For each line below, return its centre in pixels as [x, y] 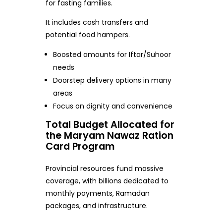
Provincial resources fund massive [104, 169]
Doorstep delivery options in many [112, 80]
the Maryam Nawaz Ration [109, 135]
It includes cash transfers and [97, 22]
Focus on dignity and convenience [113, 106]
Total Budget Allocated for [110, 124]
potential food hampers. [87, 34]
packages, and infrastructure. [96, 206]
